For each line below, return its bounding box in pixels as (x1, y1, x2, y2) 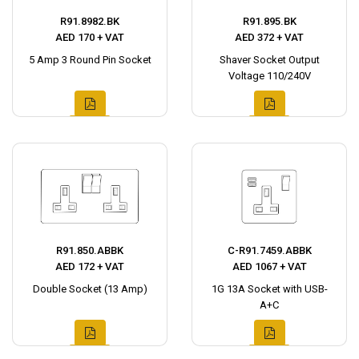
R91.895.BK (242, 15, 296, 27)
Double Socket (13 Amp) (32, 283, 147, 295)
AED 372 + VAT (235, 31, 304, 43)
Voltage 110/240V (228, 70, 311, 82)
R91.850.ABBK (56, 244, 123, 256)
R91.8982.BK (60, 15, 119, 27)
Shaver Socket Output (219, 54, 320, 66)
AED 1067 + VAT (232, 260, 307, 272)
